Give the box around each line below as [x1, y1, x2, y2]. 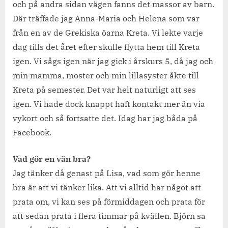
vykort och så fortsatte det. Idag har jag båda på [13, 112, 197, 123]
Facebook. [13, 127, 51, 137]
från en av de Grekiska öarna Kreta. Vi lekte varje [13, 27, 203, 38]
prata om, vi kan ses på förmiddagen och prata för [13, 196, 205, 207]
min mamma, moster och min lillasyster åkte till [13, 70, 199, 80]
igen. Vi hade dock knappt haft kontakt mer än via [13, 98, 205, 109]
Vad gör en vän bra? [13, 153, 91, 164]
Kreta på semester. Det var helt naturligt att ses [13, 84, 196, 95]
